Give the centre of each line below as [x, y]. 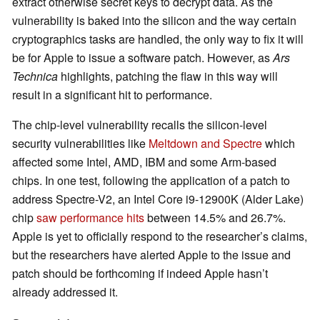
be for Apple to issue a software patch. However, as [142, 58]
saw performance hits [90, 218]
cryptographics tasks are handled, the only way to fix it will [158, 39]
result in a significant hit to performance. [112, 95]
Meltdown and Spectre [205, 144]
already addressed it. [65, 292]
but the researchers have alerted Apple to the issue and [151, 255]
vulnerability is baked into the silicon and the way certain [154, 21]
